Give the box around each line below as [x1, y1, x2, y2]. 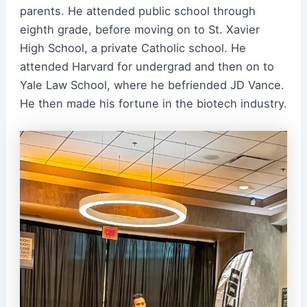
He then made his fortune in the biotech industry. [19, 97, 287, 111]
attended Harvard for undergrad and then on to [19, 60, 274, 74]
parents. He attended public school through [19, 4, 256, 19]
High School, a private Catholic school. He [19, 41, 246, 56]
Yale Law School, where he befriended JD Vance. [19, 78, 284, 93]
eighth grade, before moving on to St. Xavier [19, 23, 260, 37]
